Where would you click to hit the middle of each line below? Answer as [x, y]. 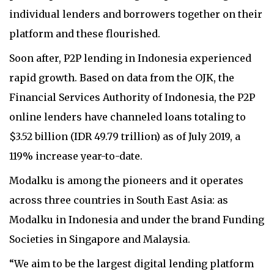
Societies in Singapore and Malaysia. [102, 239]
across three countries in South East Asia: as [119, 200]
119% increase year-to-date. [76, 156]
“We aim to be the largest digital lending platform [131, 264]
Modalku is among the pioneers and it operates [126, 180]
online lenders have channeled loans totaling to [128, 117]
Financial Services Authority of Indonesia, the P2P [132, 97]
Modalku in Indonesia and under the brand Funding [137, 220]
